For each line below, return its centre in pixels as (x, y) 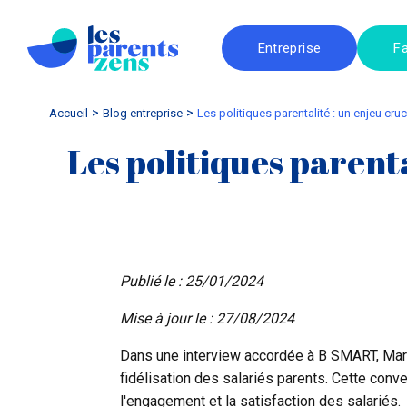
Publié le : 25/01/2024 (192, 281)
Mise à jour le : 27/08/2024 (207, 318)
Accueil (69, 113)
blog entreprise (146, 113)
